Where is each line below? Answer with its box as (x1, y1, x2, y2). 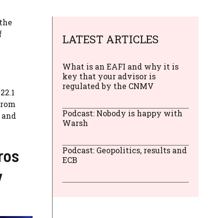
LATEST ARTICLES (62, 32, 159, 46)
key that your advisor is (62, 71, 156, 81)
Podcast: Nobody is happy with (62, 108, 182, 118)
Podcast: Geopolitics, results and (62, 145, 187, 155)
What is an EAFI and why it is (62, 61, 179, 72)
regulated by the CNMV (62, 80, 154, 91)
